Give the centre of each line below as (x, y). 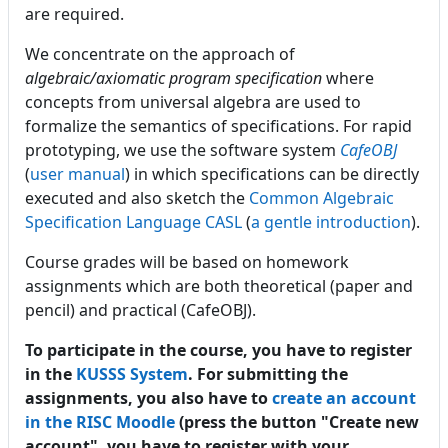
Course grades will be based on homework (187, 262)
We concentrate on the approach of (160, 54)
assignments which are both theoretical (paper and (219, 286)
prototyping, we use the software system (182, 150)
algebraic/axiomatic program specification (173, 78)
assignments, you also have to (148, 398)
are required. (74, 14)
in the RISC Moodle (100, 422)
